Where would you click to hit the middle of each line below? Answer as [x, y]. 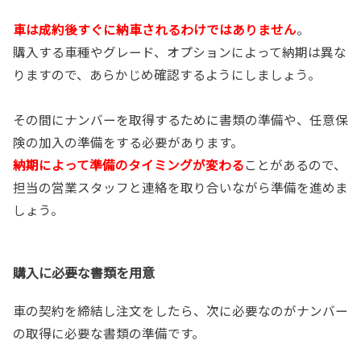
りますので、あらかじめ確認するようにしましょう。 [167, 75]
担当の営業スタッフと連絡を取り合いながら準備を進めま [180, 187]
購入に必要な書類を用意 [84, 273]
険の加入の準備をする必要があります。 [128, 142]
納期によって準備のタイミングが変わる [129, 165]
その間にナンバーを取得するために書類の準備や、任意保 [180, 120]
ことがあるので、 [295, 165]
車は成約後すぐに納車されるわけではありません [155, 29]
